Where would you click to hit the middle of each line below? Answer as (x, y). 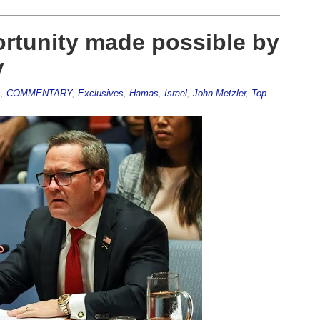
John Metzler (219, 93)
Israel (175, 93)
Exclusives (100, 93)
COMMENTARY (39, 93)
